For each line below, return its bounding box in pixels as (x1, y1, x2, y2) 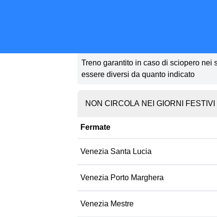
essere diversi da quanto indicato (81, 70, 195, 78)
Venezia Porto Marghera (80, 173, 164, 182)
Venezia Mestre (80, 200, 134, 208)
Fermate (80, 123, 110, 131)
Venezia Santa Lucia (80, 147, 152, 155)
